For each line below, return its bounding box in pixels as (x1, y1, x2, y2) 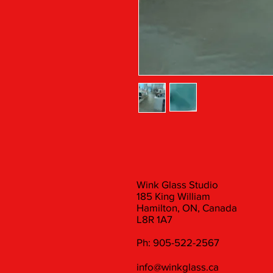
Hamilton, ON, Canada (136, 201, 237, 213)
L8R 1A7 (136, 213, 172, 225)
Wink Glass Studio (136, 178, 218, 190)
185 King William (136, 190, 210, 202)
